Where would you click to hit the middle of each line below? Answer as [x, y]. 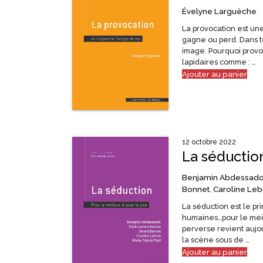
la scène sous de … [215, 240]
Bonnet [195, 189]
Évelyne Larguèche [219, 11]
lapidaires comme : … [219, 62]
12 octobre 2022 [209, 142]
